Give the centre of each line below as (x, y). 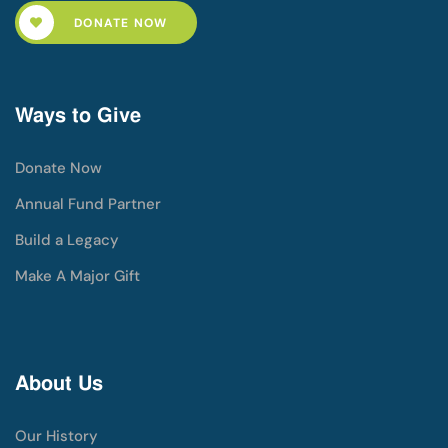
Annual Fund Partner (88, 204)
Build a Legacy (67, 240)
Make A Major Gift (77, 276)
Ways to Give (78, 115)
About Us (59, 383)
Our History (56, 436)
